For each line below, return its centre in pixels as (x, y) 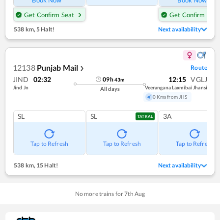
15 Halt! (47, 165)
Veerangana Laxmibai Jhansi (176, 87)
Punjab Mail (57, 67)
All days (110, 88)
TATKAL (145, 117)
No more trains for (100, 194)
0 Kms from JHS (170, 96)
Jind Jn (21, 87)
